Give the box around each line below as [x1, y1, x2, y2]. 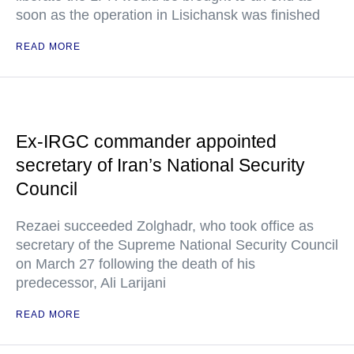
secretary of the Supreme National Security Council [16, 237, 338, 253]
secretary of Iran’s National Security [16, 155, 305, 175]
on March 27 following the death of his [16, 256, 255, 272]
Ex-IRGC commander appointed [16, 131, 277, 152]
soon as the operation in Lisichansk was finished [16, 7, 320, 23]
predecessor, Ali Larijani [16, 275, 166, 291]
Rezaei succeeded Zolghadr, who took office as [16, 218, 314, 234]
